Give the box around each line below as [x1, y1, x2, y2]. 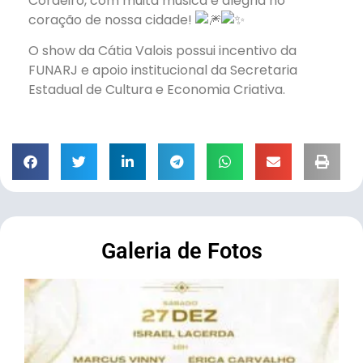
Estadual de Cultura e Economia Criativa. [28, 79, 285, 99]
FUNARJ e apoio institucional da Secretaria [28, 60, 297, 79]
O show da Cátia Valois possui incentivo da [28, 41, 297, 60]
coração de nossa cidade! [28, 10, 195, 29]
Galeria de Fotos [100, 238, 263, 265]
